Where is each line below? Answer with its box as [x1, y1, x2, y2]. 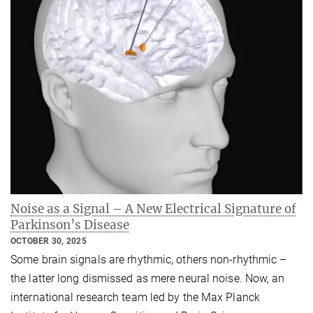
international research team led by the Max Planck [10, 291, 260, 305]
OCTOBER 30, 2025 [10, 235, 87, 246]
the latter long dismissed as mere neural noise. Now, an [10, 272, 285, 286]
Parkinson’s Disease [10, 217, 129, 233]
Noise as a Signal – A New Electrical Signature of [10, 201, 296, 217]
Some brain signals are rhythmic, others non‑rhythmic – [10, 253, 287, 267]
